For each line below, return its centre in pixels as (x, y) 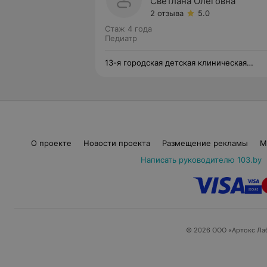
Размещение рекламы (205, 143)
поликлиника (130, 72)
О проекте (51, 143)
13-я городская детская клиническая (176, 63)
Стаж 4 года (128, 29)
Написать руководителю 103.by (201, 160)
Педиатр (121, 38)
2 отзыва (167, 13)
